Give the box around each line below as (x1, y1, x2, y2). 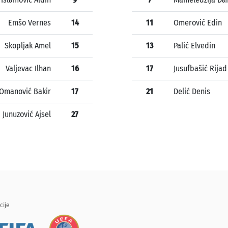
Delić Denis (174, 87, 210, 97)
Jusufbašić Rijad (174, 64, 227, 74)
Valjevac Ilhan (6, 64, 51, 74)
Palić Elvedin (174, 41, 215, 51)
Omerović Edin (174, 18, 222, 28)
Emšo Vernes (8, 18, 51, 28)
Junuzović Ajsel (3, 109, 51, 120)
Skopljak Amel (5, 41, 51, 51)
